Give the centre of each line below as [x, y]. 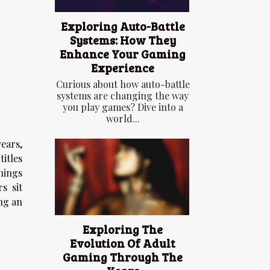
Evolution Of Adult [123, 243]
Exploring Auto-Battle [123, 26]
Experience [123, 68]
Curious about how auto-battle [123, 84]
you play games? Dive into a [123, 107]
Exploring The [123, 229]
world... [123, 119]
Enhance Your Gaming [123, 54]
